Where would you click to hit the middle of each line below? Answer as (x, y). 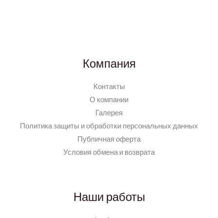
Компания (109, 63)
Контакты (109, 87)
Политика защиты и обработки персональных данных (109, 126)
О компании (109, 100)
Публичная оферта (109, 139)
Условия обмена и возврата (109, 152)
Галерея (109, 113)
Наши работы (109, 197)
